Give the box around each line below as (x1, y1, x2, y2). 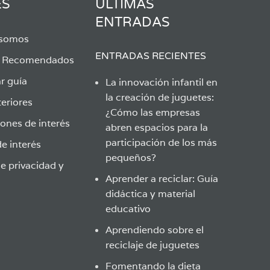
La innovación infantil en (105, 76, 218, 89)
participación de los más (105, 136, 217, 149)
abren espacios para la (105, 121, 208, 134)
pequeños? (105, 151, 156, 164)
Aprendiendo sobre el (105, 224, 204, 236)
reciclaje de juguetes (105, 239, 199, 251)
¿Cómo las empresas (105, 106, 200, 119)
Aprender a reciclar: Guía (105, 172, 218, 185)
